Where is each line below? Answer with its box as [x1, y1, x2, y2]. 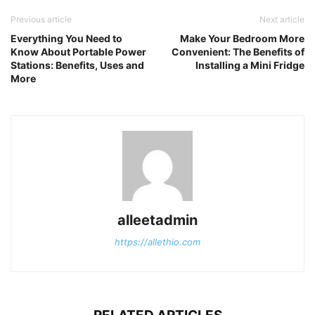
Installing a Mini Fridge [195, 59, 304, 72]
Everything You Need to [11, 32, 122, 45]
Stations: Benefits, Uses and [11, 59, 144, 72]
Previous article [11, 14, 72, 25]
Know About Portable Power [11, 46, 146, 58]
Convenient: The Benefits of [172, 46, 304, 58]
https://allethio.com [115, 236, 200, 248]
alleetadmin [117, 212, 198, 229]
